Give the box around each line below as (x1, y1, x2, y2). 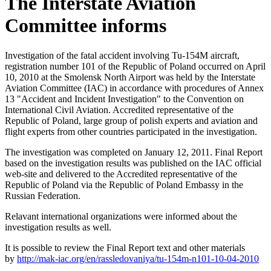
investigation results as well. (5, 221, 111, 232)
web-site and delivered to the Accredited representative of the (5, 168, 237, 179)
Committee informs (5, 15, 166, 37)
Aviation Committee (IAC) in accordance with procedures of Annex (5, 82, 264, 93)
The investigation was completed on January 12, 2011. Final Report (5, 146, 263, 157)
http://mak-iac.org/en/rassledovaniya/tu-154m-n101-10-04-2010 (17, 253, 259, 264)
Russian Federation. (5, 190, 83, 201)
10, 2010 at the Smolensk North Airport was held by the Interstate (5, 71, 255, 82)
